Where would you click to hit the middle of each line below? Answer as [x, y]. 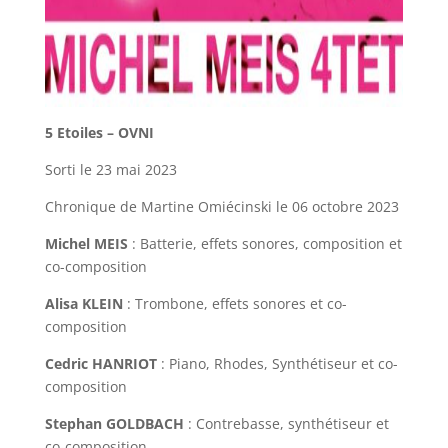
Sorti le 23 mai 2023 [110, 170]
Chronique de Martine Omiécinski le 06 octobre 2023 [221, 207]
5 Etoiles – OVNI [99, 133]
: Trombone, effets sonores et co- [234, 304]
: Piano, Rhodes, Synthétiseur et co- [277, 364]
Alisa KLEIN [83, 304]
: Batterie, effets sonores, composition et [264, 244]
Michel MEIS [86, 244]
